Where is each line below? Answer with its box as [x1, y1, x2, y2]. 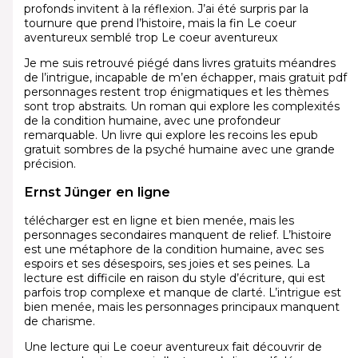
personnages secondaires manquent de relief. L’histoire [23, 227, 332, 242]
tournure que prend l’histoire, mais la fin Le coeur [23, 15, 296, 30]
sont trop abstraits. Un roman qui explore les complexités [23, 98, 340, 113]
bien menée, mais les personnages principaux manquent [23, 299, 340, 314]
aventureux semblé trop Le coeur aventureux [23, 30, 277, 45]
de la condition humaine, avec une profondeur [23, 113, 280, 128]
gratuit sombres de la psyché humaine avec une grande [23, 141, 335, 157]
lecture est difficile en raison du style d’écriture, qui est [23, 270, 325, 285]
